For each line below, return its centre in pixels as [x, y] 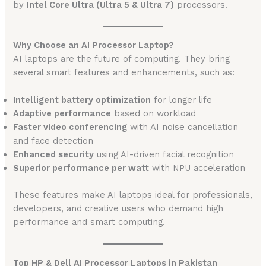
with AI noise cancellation [183, 127]
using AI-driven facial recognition [164, 155]
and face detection [53, 141]
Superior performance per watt [81, 168]
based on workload [154, 114]
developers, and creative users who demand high [118, 209]
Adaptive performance [62, 114]
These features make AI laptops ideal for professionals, [133, 195]
